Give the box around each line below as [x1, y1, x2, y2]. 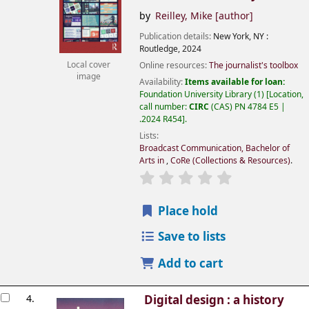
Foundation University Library [139, 88, 254, 101]
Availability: [139, 75, 185, 88]
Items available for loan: [185, 75, 285, 88]
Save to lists [154, 228, 226, 246]
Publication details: [139, 30, 213, 43]
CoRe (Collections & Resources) [170, 154, 290, 167]
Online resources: [139, 59, 209, 72]
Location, [269, 88, 303, 101]
